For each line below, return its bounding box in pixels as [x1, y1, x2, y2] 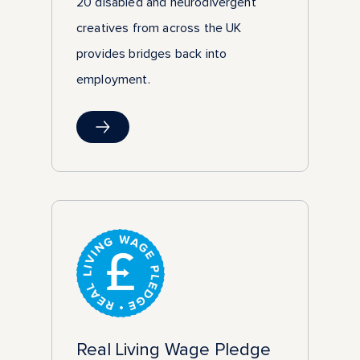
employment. [76, 72, 150, 87]
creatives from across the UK [76, 20, 242, 35]
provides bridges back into [76, 46, 227, 61]
